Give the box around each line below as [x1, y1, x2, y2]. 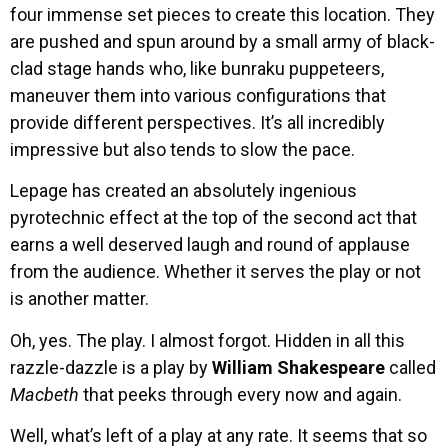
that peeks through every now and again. [79, 383, 402, 405]
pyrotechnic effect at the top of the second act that [10, 207, 417, 229]
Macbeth [10, 383, 79, 405]
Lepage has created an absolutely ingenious [10, 180, 357, 202]
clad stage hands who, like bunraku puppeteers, [10, 58, 384, 80]
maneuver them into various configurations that [10, 85, 386, 107]
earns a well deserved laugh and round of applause [10, 234, 410, 256]
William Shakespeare [212, 356, 385, 378]
